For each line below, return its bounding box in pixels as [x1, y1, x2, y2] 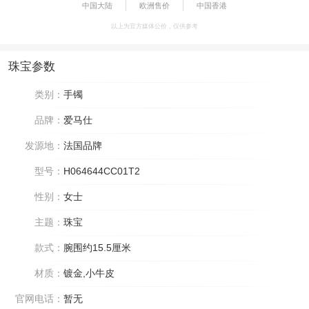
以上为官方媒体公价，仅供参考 [111, 22, 198, 30]
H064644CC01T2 [63, 165, 140, 177]
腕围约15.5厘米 [63, 241, 131, 253]
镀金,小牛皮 [63, 267, 114, 279]
